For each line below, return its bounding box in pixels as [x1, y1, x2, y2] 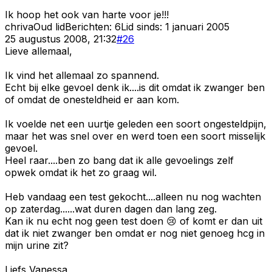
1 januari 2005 [165, 20, 229, 33]
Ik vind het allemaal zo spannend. [5, 69, 159, 81]
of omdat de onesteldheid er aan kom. [5, 93, 179, 106]
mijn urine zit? [5, 239, 69, 251]
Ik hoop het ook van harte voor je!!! [5, 8, 169, 21]
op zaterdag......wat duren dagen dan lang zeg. [5, 202, 217, 215]
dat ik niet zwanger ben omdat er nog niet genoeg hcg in [5, 226, 265, 239]
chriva [5, 20, 33, 33]
